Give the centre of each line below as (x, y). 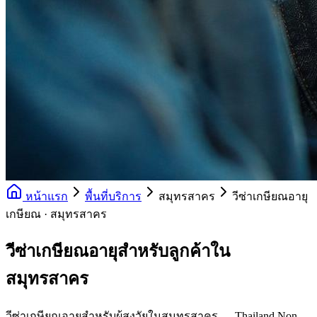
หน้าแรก (45, 196)
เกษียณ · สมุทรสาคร (56, 214)
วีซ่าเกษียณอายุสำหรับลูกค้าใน (118, 251)
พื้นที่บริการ (113, 196)
